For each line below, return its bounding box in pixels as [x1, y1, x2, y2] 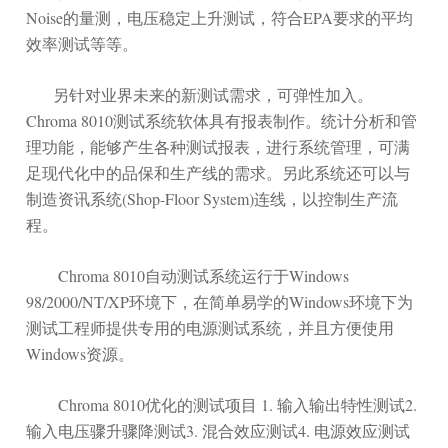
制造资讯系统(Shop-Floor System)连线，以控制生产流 [26, 187, 399, 209]
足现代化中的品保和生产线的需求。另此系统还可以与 [26, 161, 411, 183]
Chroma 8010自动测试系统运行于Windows [26, 264, 350, 286]
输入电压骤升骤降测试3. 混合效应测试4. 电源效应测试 [26, 419, 411, 441]
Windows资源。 [26, 342, 135, 364]
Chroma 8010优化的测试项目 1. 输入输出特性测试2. [26, 393, 418, 415]
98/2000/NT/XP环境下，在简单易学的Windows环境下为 [26, 290, 414, 312]
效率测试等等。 [26, 32, 139, 54]
